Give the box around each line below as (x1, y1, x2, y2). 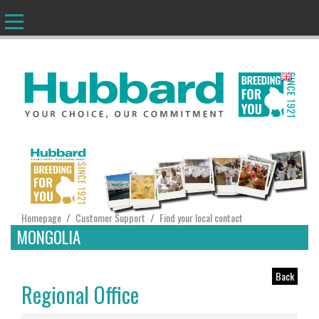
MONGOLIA (16, 224, 81, 249)
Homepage (21, 209, 61, 225)
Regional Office (21, 278, 139, 310)
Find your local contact (159, 209, 243, 225)
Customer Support (75, 209, 145, 225)
